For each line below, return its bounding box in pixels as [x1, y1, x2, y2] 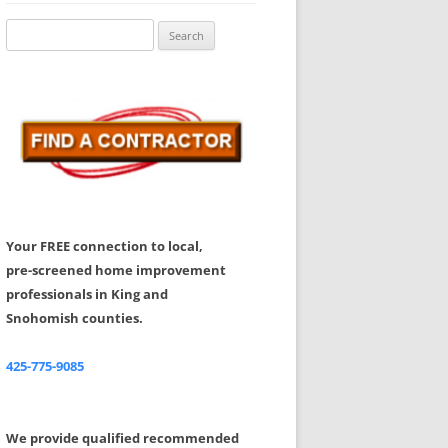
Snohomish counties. [6, 309, 143, 327]
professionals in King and [6, 285, 168, 303]
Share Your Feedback [80, 7, 224, 27]
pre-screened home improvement [6, 261, 226, 279]
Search [5, 21, 45, 39]
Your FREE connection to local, [6, 237, 203, 255]
